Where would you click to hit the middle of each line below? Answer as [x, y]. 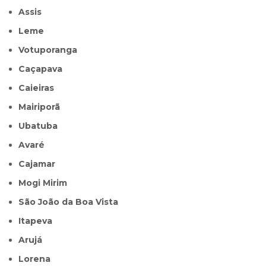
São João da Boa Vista [72, 202]
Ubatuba [42, 126]
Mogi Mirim [47, 183]
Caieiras [40, 88]
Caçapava [44, 69]
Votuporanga [51, 50]
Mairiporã [43, 107]
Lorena [37, 259]
